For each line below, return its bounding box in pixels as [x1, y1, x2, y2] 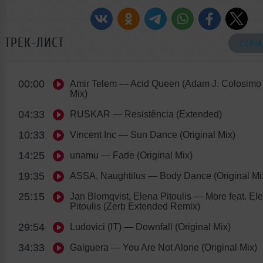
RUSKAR [70, 109, 110, 119]
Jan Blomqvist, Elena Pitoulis [70, 191, 191, 201]
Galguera [70, 242, 109, 252]
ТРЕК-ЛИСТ [5, 35, 64, 50]
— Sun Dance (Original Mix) [116, 129, 235, 140]
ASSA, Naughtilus [70, 170, 146, 181]
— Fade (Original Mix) [99, 150, 193, 160]
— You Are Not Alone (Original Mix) [109, 242, 257, 252]
